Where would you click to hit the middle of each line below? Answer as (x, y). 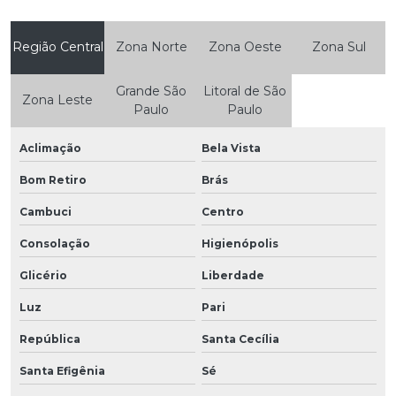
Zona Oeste (245, 47)
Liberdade (232, 275)
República (50, 339)
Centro (222, 211)
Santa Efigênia (62, 370)
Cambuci (46, 211)
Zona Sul (339, 47)
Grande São (151, 91)
